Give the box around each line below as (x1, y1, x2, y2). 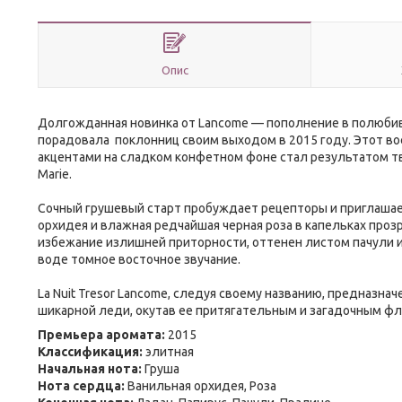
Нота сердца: (38, 379, 125, 393)
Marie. (38, 167, 72, 181)
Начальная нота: (38, 362, 142, 376)
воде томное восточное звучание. (38, 252, 240, 267)
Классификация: (38, 345, 143, 359)
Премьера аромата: (38, 328, 165, 342)
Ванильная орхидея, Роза (125, 379, 276, 393)
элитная (143, 345, 194, 359)
